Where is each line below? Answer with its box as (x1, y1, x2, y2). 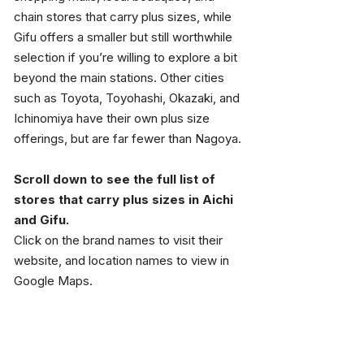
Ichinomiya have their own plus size (14, 110, 213, 126)
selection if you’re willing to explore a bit (14, 50, 240, 65)
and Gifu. (14, 212, 69, 227)
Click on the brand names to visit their (14, 232, 226, 248)
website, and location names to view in (14, 253, 232, 268)
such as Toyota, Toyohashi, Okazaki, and (14, 90, 243, 106)
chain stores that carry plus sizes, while (14, 9, 235, 24)
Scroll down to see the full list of (14, 171, 219, 187)
